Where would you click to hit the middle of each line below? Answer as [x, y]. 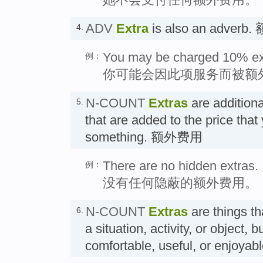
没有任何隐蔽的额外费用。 [180, 183]
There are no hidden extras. [181, 166]
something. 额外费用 [144, 137]
